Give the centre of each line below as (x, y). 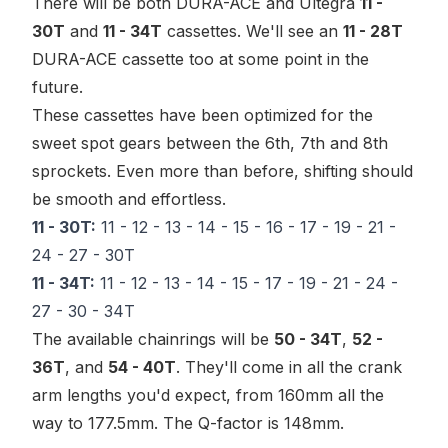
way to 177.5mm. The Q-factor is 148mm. (188, 423)
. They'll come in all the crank (289, 367)
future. (57, 87)
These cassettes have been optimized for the (202, 115)
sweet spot (73, 143)
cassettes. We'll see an (252, 31)
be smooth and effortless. (129, 199)
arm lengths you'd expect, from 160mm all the (208, 395)
